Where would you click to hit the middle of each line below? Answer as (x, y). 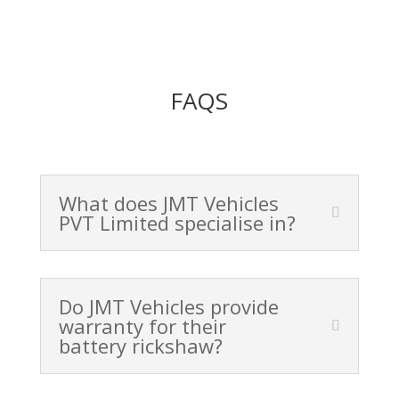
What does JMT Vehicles (168, 204)
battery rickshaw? (140, 346)
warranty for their (142, 326)
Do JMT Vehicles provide (168, 307)
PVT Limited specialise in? (177, 223)
